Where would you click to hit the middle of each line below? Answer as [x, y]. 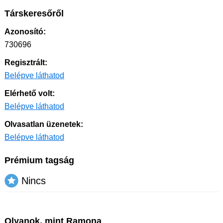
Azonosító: [25, 32]
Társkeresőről [34, 14]
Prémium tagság [39, 161]
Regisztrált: [26, 63]
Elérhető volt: [30, 94]
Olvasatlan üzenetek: [44, 124]
